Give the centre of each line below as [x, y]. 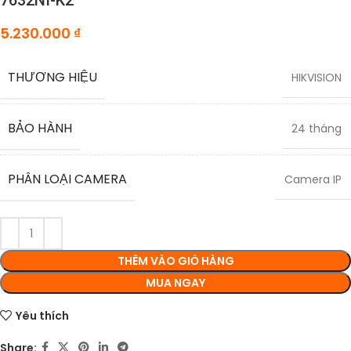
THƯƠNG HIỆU [52, 78]
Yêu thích [42, 315]
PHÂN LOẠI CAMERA [67, 179]
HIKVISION [317, 78]
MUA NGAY [175, 283]
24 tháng [317, 129]
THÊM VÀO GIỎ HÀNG [175, 261]
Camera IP [313, 180]
